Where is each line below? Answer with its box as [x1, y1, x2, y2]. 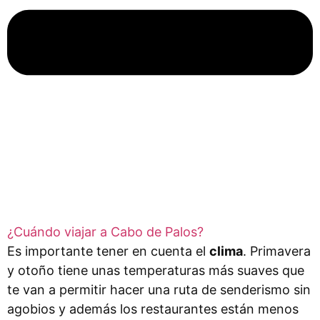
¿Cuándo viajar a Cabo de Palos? [7, 224, 204, 239]
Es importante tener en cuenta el [7, 243, 209, 259]
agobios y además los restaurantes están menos [7, 301, 299, 316]
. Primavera [243, 243, 311, 259]
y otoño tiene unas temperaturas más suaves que [7, 262, 304, 278]
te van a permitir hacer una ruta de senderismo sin [7, 281, 311, 297]
